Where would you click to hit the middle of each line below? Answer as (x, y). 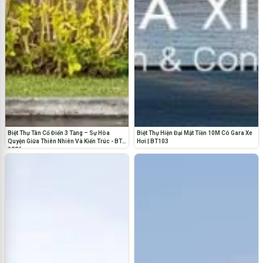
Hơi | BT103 (153, 141)
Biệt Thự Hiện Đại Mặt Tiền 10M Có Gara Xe (195, 133)
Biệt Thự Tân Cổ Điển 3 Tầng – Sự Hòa (58, 133)
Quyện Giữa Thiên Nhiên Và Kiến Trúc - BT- (65, 141)
